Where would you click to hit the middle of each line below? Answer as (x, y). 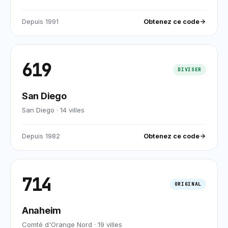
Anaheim (42, 210)
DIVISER (190, 69)
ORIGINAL (188, 184)
